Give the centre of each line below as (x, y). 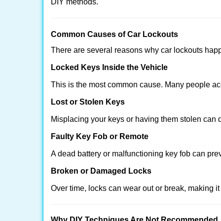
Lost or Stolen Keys (88, 102)
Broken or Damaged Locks (101, 171)
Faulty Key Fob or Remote (100, 136)
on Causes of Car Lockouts (127, 34)
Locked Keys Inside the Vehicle (109, 67)
